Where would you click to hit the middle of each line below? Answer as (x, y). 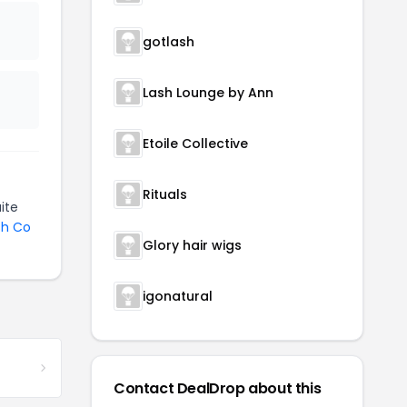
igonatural (178, 296)
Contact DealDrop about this (218, 388)
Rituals (165, 194)
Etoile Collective (195, 144)
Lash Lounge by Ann (208, 93)
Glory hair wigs (192, 245)
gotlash (169, 42)
